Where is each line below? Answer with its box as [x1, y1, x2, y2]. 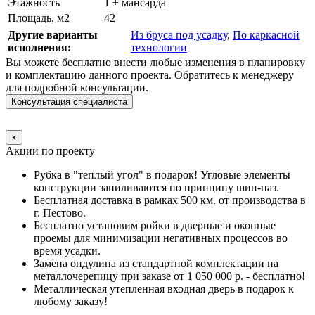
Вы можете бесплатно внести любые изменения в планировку [6, 56, 305, 68]
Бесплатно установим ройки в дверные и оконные [34, 219, 276, 231]
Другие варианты [8, 28, 98, 41]
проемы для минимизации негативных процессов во [34, 231, 288, 244]
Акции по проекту [6, 144, 95, 157]
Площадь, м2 [8, 11, 70, 24]
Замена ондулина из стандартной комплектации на [34, 257, 278, 269]
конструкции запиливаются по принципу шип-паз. [34, 181, 279, 193]
